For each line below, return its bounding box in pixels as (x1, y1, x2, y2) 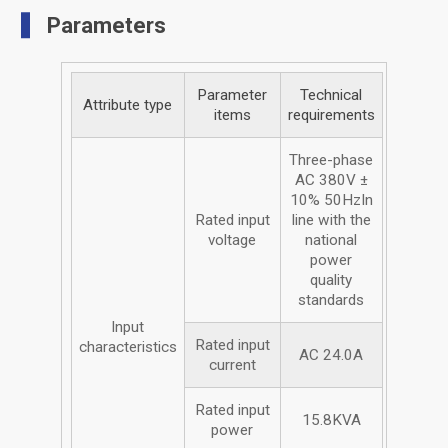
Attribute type (83, 95, 173, 114)
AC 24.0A (299, 345, 364, 364)
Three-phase (289, 150, 374, 169)
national (305, 230, 358, 249)
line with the (291, 210, 371, 229)
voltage (208, 230, 257, 249)
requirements (287, 105, 375, 124)
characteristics (78, 337, 177, 356)
